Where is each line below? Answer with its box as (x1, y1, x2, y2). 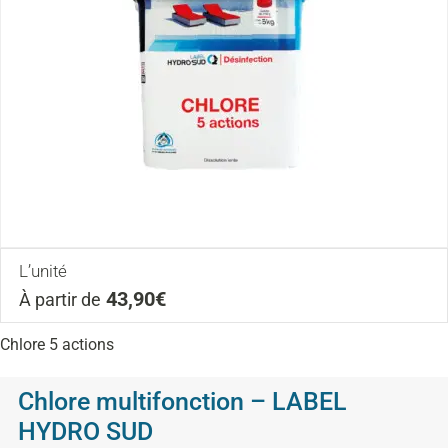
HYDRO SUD (18, 416, 153, 446)
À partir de (19, 289, 101, 310)
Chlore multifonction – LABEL (18, 386, 347, 416)
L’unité (19, 260, 67, 281)
